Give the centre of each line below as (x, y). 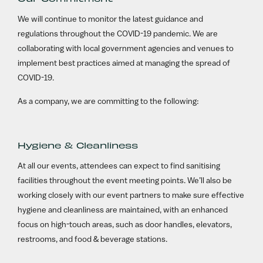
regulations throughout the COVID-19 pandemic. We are (118, 35)
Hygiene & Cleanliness (78, 145)
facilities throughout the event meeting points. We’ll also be (125, 181)
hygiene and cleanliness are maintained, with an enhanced (123, 210)
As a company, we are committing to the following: (109, 102)
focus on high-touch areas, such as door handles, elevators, (125, 225)
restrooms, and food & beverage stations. (93, 240)
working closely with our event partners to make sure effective (131, 195)
